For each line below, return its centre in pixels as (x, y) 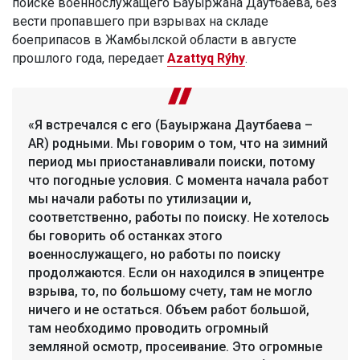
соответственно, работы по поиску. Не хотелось (179, 217)
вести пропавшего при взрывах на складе (140, 21)
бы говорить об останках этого (125, 235)
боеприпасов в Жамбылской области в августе (154, 39)
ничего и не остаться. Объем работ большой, (169, 309)
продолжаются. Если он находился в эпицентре (176, 272)
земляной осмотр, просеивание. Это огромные (175, 346)
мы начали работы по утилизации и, (140, 198)
